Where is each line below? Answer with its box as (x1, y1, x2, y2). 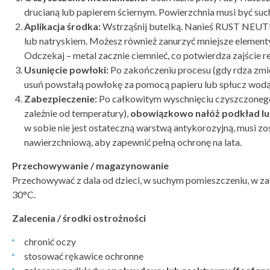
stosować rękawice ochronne (24, 250, 143, 262)
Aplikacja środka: (24, 20, 101, 33)
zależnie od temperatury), (24, 107, 130, 119)
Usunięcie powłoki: (24, 64, 108, 76)
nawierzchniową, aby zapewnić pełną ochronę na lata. (24, 136, 242, 148)
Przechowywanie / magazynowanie (12, 160, 169, 172)
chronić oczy (24, 236, 76, 248)
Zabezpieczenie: (24, 93, 97, 105)
